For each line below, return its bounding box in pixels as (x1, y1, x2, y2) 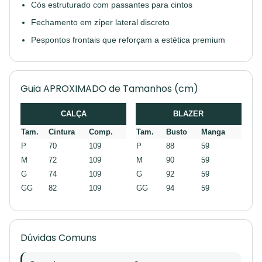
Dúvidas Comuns (20, 231, 96, 244)
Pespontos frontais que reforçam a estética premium (31, 35, 225, 44)
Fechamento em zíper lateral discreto (31, 18, 170, 27)
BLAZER (173, 109, 204, 118)
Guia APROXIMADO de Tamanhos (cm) (20, 82, 198, 95)
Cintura (49, 127, 75, 136)
